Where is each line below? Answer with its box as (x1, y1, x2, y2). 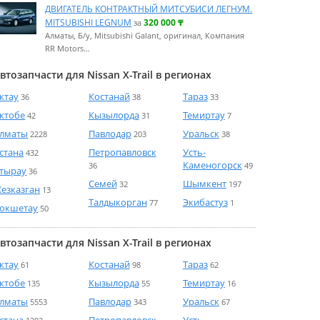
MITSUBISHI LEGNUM (45, 16, 132, 29)
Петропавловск (88, 146, 156, 159)
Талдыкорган (88, 196, 147, 209)
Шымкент (182, 177, 226, 191)
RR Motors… (45, 43, 91, 54)
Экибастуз (182, 196, 228, 209)
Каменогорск (182, 159, 242, 172)
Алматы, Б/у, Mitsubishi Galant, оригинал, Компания (45, 30, 245, 41)
